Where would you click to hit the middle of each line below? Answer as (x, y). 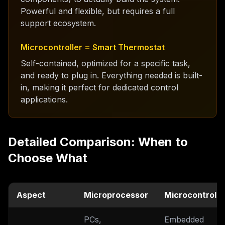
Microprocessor (116, 195)
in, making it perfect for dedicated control (99, 87)
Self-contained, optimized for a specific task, (105, 63)
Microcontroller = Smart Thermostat (93, 47)
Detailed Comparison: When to (98, 142)
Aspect (31, 195)
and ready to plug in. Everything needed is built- (111, 75)
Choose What (48, 158)
